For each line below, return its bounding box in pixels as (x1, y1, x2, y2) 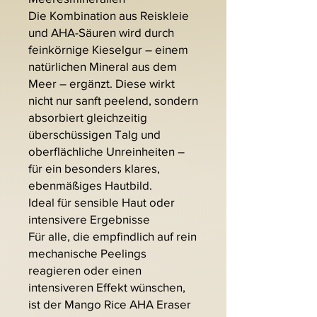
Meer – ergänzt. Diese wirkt (28, 76, 175, 91)
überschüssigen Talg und (28, 127, 161, 142)
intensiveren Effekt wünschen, (28, 280, 185, 294)
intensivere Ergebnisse (28, 212, 150, 226)
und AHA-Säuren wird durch (28, 25, 174, 40)
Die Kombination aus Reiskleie (28, 8, 189, 23)
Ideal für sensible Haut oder (28, 195, 175, 209)
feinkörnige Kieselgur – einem (28, 42, 188, 57)
